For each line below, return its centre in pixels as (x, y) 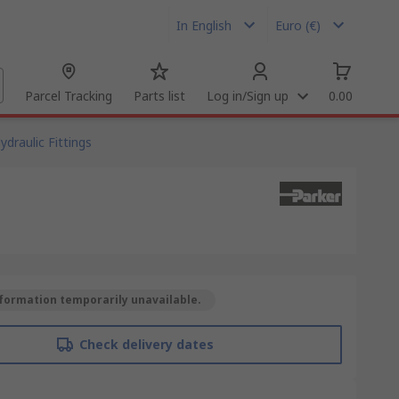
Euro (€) (298, 25)
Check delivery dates (146, 344)
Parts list (159, 96)
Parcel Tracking (69, 96)
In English (204, 25)
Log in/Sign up (248, 96)
